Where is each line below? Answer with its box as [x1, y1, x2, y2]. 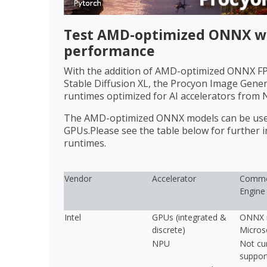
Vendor [64, 173, 92, 185]
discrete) [152, 224, 185, 236]
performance [64, 41, 155, 61]
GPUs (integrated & [152, 212, 226, 223]
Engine [240, 185, 265, 197]
